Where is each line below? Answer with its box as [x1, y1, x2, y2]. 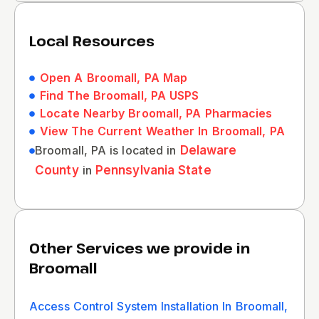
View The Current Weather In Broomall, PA [40, 124, 285, 138]
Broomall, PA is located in [35, 143, 180, 157]
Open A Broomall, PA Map [40, 70, 188, 85]
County [35, 163, 79, 177]
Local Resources [29, 31, 155, 51]
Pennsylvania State [95, 163, 211, 177]
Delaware [179, 143, 237, 157]
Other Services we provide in [29, 239, 250, 258]
